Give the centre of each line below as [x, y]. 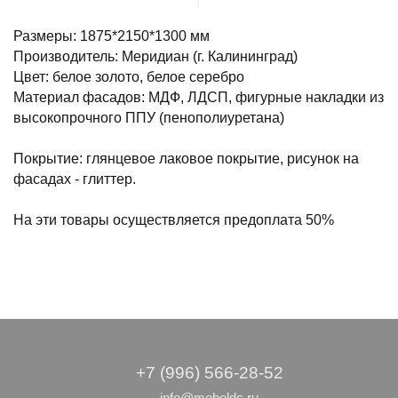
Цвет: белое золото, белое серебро [129, 77]
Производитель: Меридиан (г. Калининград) [155, 56]
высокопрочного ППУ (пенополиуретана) [149, 118]
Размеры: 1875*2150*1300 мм [111, 36]
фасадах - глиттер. [75, 179]
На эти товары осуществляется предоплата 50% [174, 220]
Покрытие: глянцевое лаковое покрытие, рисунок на [186, 159]
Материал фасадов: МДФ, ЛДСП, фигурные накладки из [199, 97]
